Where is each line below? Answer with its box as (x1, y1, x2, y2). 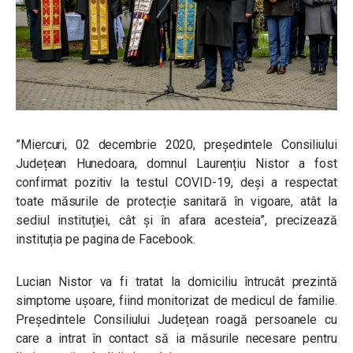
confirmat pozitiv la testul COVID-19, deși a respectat (16, 174, 337, 190)
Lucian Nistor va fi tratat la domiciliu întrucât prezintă (16, 273, 337, 289)
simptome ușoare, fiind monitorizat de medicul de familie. (16, 292, 337, 308)
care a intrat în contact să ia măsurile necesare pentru (16, 330, 337, 346)
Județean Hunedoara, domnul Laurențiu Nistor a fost (16, 155, 337, 171)
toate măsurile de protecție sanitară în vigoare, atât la (16, 193, 337, 209)
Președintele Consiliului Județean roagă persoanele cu (16, 311, 337, 327)
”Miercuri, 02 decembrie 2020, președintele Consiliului (16, 136, 337, 152)
